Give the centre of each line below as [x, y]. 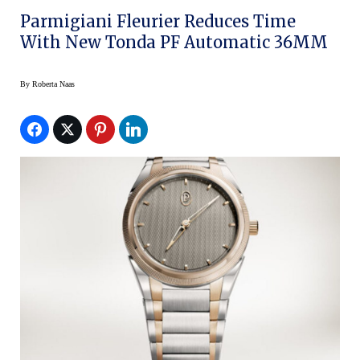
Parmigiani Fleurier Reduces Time [158, 21]
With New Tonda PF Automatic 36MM [174, 42]
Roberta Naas [53, 84]
